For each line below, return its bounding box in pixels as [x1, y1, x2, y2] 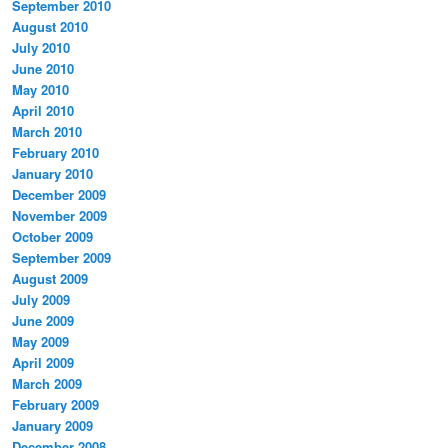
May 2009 [12, 332, 69, 352]
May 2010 [12, 80, 69, 100]
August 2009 [12, 269, 88, 289]
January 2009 [12, 416, 93, 436]
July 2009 [12, 290, 70, 310]
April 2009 [12, 353, 74, 373]
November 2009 [12, 206, 107, 226]
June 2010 [12, 59, 74, 79]
